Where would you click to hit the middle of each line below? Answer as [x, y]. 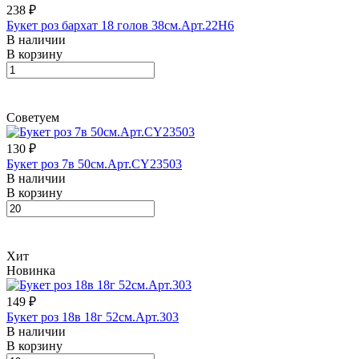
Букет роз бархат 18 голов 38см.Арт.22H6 [120, 25]
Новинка [31, 270]
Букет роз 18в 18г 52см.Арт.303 [93, 317]
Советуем [33, 117]
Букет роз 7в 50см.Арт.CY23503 [94, 163]
